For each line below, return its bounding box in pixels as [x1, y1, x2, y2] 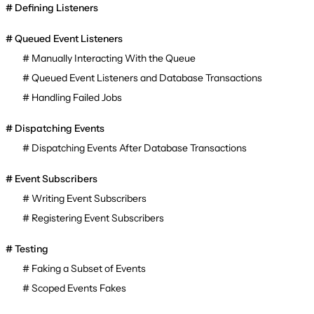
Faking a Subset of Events [32, 262, 146, 275]
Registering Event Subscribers [32, 212, 164, 225]
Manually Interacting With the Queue [32, 52, 196, 65]
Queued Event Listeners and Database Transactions [32, 71, 262, 85]
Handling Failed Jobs [32, 91, 122, 104]
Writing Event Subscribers [32, 192, 146, 205]
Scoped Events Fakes [32, 282, 126, 295]
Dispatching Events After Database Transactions [32, 142, 247, 155]
